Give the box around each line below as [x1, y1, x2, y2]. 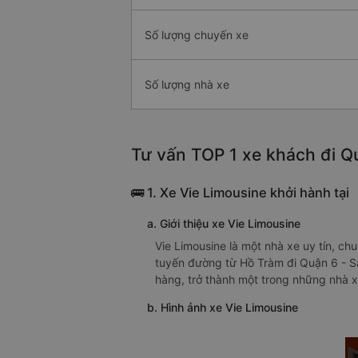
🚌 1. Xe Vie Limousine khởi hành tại [131, 185, 349, 201]
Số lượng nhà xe [145, 78, 229, 92]
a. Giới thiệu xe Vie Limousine [147, 217, 300, 231]
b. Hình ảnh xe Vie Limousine [147, 300, 298, 315]
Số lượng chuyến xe [145, 28, 249, 42]
